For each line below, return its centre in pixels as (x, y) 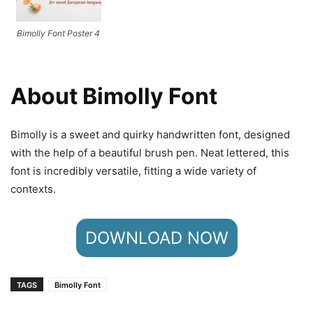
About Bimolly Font (114, 96)
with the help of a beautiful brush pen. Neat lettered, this (150, 152)
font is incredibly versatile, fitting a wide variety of (133, 170)
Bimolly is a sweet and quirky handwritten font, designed (150, 134)
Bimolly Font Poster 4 (59, 33)
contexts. (33, 189)
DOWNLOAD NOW (156, 238)
